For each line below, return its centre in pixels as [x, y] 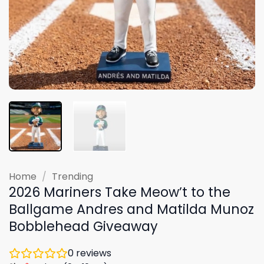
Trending [72, 176]
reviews [93, 253]
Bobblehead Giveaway [83, 226]
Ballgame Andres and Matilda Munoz [131, 209]
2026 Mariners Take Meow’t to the [120, 192]
